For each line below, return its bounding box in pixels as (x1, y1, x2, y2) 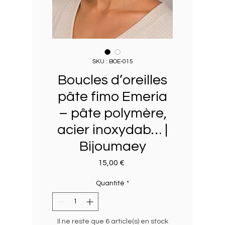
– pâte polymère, (58, 106, 167, 121)
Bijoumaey (79, 139, 146, 154)
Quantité (96, 180, 125, 187)
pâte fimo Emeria (58, 89, 167, 104)
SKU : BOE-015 (92, 58, 133, 65)
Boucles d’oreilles (58, 73, 167, 88)
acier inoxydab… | (57, 123, 168, 138)
